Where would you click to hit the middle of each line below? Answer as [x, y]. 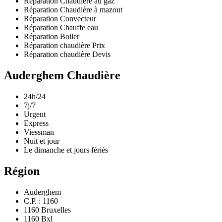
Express [36, 123]
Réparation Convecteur [60, 18]
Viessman [39, 132]
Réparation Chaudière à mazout [73, 9]
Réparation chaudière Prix [64, 45]
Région [22, 171]
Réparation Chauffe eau [61, 27]
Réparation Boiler [52, 36]
